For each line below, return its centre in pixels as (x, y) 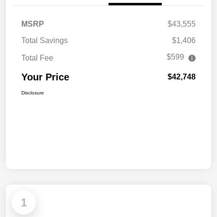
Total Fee (37, 58)
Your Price (45, 77)
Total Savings (45, 41)
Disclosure (33, 93)
